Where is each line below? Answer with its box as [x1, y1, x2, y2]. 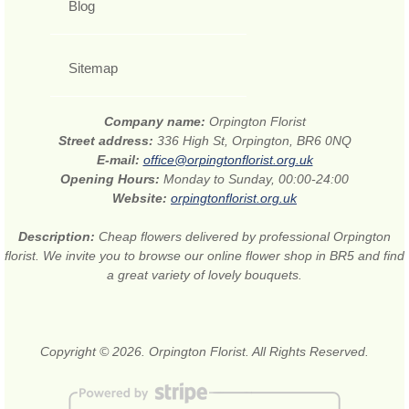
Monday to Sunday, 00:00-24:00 [163, 172, 349, 187]
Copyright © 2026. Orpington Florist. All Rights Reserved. [40, 344, 369, 360]
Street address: [58, 133, 157, 149]
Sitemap [68, 60, 118, 77]
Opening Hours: [60, 172, 163, 187]
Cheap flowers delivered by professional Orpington [99, 229, 391, 245]
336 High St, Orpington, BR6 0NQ [156, 133, 351, 149]
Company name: [103, 114, 209, 130]
